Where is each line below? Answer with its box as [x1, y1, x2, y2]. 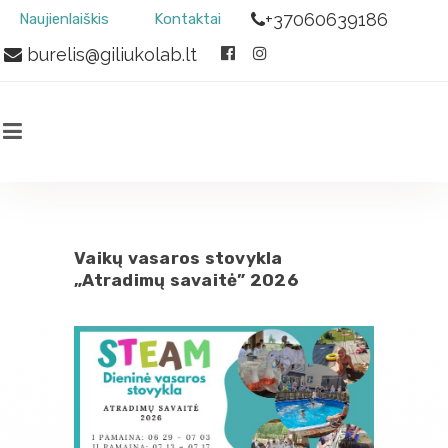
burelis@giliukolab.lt [22, 44, 198, 65]
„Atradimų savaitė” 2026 [74, 270, 298, 290]
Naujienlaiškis [19, 10, 110, 28]
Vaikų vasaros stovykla [74, 248, 283, 268]
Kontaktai [154, 10, 222, 28]
